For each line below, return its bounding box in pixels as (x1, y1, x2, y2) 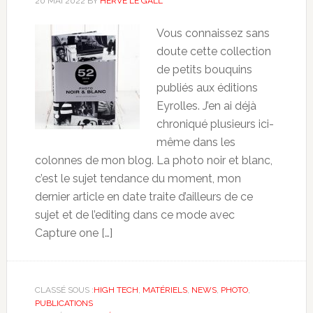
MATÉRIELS (142, 284, 187, 295)
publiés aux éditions (156, 80, 258, 94)
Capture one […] (34, 226, 112, 240)
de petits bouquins (156, 62, 252, 76)
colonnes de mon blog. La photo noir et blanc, (34, 153, 272, 167)
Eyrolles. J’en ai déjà (156, 99, 256, 112)
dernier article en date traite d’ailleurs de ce (34, 189, 253, 203)
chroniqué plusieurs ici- (156, 117, 274, 131)
